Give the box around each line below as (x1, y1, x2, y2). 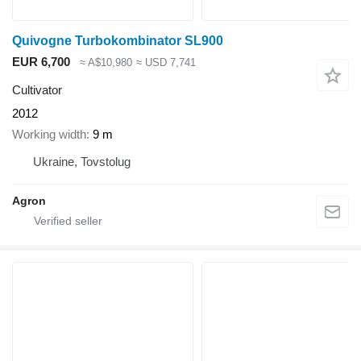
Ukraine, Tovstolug (33, 155, 131, 169)
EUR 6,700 (12, 55, 70, 69)
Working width (12, 127, 86, 142)
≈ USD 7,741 (135, 56, 196, 69)
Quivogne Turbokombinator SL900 (12, 34, 223, 48)
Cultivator (12, 82, 62, 97)
